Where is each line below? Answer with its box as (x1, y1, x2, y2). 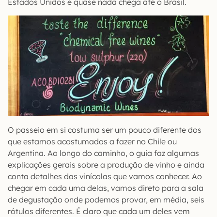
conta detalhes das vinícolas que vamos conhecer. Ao (8, 171, 202, 181)
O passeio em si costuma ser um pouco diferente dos (8, 125, 201, 135)
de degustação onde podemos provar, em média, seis (8, 195, 204, 204)
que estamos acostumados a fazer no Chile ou (8, 137, 177, 146)
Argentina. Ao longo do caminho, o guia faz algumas (8, 148, 199, 158)
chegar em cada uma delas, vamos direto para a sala (8, 183, 203, 193)
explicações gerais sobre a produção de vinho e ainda (8, 160, 204, 170)
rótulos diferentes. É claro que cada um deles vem (8, 206, 190, 216)
